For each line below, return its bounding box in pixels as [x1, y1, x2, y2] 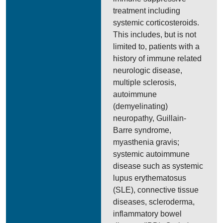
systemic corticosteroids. [113, 18, 200, 27]
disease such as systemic [113, 162, 204, 170]
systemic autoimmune [113, 150, 190, 158]
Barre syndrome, [113, 126, 172, 134]
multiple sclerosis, [113, 78, 177, 87]
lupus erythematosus [113, 174, 187, 182]
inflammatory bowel [113, 210, 182, 218]
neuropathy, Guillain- [113, 114, 187, 122]
